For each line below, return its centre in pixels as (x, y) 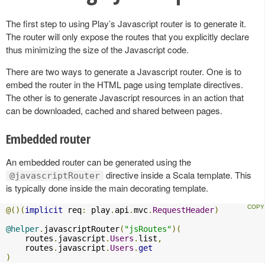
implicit (44, 210)
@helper (22, 229)
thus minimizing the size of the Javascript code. (97, 49)
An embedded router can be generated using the (98, 161)
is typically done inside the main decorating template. (107, 188)
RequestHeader (183, 210)
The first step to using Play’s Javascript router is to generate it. (126, 23)
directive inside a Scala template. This (177, 174)
